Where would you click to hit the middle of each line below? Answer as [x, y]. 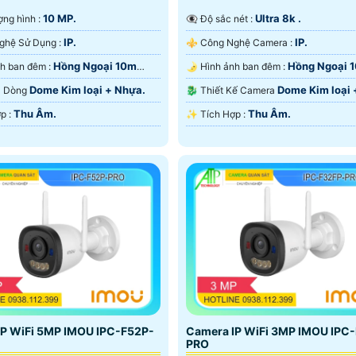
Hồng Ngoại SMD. [230, 85]
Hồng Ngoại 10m [95, 66]
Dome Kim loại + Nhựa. [87, 90]
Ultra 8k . [278, 19]
